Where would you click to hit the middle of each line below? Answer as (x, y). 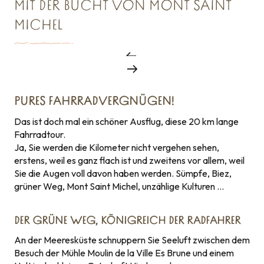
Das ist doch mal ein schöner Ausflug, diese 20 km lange (126, 121)
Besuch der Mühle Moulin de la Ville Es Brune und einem (124, 253)
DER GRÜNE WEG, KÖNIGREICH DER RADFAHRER (127, 221)
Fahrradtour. (40, 134)
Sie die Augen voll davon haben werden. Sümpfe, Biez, (123, 173)
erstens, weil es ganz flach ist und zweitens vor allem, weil (129, 160)
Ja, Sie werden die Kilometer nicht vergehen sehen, (117, 147)
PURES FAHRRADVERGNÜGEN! (94, 102)
